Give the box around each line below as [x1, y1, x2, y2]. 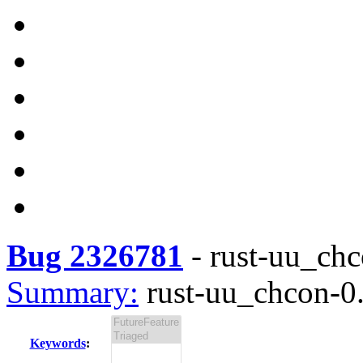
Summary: [6, 275, 139, 310]
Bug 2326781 [6, 238, 183, 273]
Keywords [29, 336, 86, 350]
